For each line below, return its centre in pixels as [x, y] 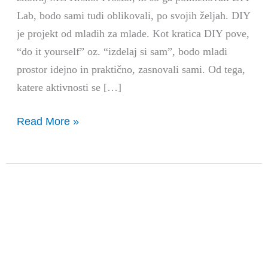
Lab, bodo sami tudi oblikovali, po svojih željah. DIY [134, 16]
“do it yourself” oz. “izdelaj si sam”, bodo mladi [122, 52]
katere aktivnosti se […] [69, 88]
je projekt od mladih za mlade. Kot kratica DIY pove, [133, 34]
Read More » [48, 121]
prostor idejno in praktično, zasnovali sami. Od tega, [131, 70]
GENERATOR [50, 188]
